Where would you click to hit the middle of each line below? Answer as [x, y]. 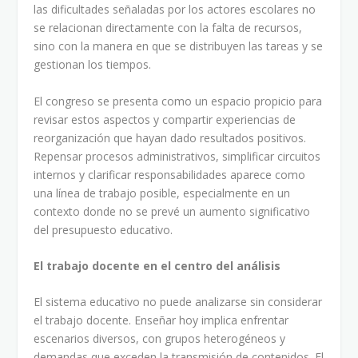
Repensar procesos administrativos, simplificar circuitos [177, 156]
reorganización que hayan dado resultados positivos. [170, 137]
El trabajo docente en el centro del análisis [157, 265]
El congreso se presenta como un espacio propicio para [178, 101]
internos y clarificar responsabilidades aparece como [170, 174]
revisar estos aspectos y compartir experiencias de [165, 119]
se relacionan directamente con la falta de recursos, [168, 28]
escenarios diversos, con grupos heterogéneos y [160, 339]
